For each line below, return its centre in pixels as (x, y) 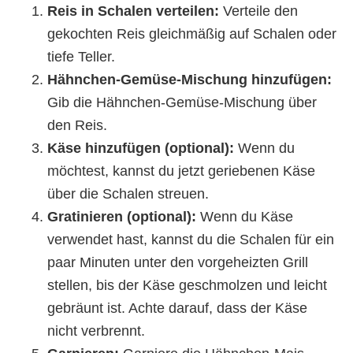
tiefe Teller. (81, 56)
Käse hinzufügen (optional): (141, 148)
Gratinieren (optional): (122, 216)
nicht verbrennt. (96, 331)
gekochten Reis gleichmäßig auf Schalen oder (192, 33)
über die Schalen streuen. (128, 193)
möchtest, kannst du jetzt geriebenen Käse (181, 171)
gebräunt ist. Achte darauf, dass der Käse (177, 308)
